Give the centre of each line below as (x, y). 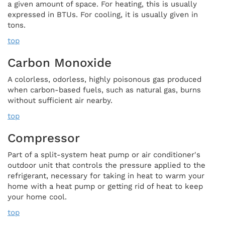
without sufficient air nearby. (60, 100)
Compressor (44, 138)
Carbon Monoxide (60, 63)
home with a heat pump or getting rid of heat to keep (105, 186)
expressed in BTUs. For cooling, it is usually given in (103, 14)
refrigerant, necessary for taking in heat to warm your (106, 176)
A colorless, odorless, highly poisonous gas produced (104, 79)
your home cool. (37, 197)
